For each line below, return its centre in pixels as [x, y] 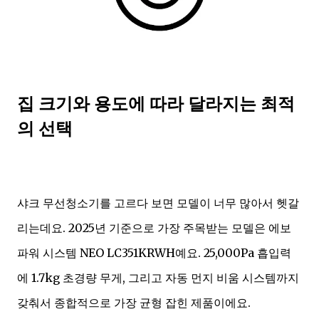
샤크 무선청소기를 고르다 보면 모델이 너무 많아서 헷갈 [158, 203]
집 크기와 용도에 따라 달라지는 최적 [156, 103]
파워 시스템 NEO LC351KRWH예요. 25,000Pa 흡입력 [154, 253]
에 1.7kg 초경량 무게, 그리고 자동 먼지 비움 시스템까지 [158, 278]
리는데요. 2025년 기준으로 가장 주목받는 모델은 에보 [154, 228]
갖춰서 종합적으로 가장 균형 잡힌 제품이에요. [134, 303]
